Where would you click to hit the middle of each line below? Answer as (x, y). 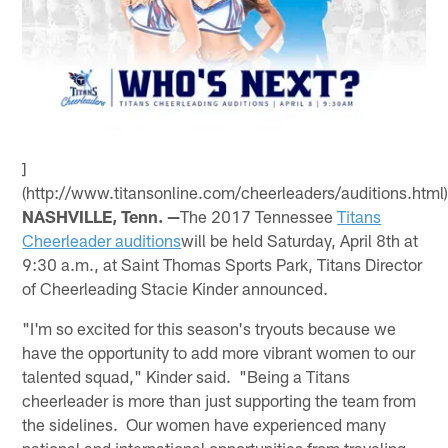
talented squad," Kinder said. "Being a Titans (186, 375)
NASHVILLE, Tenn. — (101, 215)
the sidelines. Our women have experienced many (204, 423)
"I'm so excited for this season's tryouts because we (209, 327)
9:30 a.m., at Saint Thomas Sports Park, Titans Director (222, 263)
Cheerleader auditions (102, 239)
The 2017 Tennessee (259, 215)
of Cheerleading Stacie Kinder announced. (175, 287)
